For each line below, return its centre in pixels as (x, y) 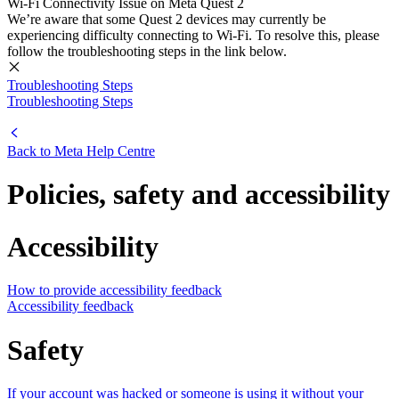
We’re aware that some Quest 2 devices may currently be (167, 19)
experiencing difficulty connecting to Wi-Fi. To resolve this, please (193, 35)
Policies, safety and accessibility (199, 195)
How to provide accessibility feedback (114, 290)
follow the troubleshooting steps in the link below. (147, 51)
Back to (31, 151)
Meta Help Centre (105, 151)
